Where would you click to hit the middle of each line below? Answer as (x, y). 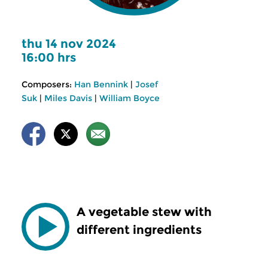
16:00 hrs (49, 57)
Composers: (47, 84)
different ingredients (139, 230)
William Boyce (130, 98)
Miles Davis (68, 98)
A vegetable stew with (144, 212)
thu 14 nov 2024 (69, 44)
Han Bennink (101, 84)
